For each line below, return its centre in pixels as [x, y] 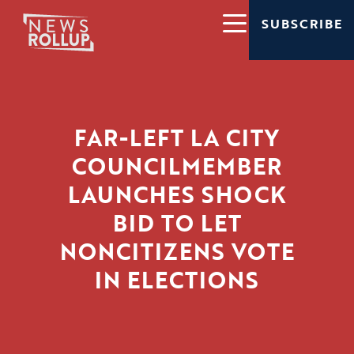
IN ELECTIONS [177, 280]
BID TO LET [177, 223]
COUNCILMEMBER [177, 166]
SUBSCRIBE [301, 24]
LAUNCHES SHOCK [177, 195]
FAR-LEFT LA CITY [177, 138]
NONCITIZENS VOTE [177, 252]
